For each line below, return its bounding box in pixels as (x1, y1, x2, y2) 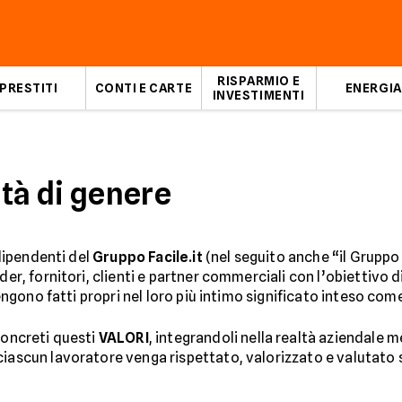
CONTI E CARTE (94, 81, 193, 95)
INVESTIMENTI (212, 88, 305, 102)
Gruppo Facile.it (92, 249, 203, 266)
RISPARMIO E (216, 74, 301, 88)
